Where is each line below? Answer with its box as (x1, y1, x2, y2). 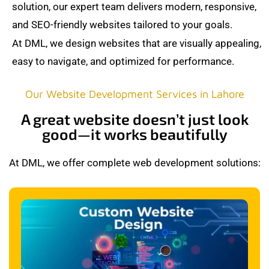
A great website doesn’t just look (20, 109, 249, 128)
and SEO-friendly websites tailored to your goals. (12, 18, 232, 31)
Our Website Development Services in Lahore (25, 87, 244, 100)
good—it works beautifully (41, 124, 228, 143)
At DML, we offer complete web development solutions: (8, 156, 261, 169)
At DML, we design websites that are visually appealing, (12, 37, 261, 49)
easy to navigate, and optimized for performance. (12, 55, 234, 67)
